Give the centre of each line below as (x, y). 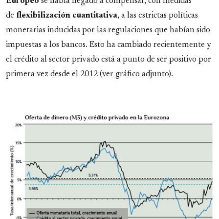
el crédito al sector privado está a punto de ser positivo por (109, 60)
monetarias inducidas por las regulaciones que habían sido (108, 31)
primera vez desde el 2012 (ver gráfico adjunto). (89, 75)
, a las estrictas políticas (158, 16)
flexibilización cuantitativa (67, 16)
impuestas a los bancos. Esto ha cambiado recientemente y (109, 45)
